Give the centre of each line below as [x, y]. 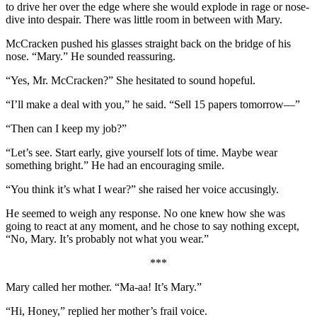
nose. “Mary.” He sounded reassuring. [91, 56]
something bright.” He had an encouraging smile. [115, 165]
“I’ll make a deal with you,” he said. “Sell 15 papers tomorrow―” [153, 104]
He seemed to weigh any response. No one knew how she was [145, 213]
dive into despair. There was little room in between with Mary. [144, 19]
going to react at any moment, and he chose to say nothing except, [152, 226]
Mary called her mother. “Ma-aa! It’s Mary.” [104, 287]
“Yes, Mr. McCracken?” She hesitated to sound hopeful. [131, 80]
